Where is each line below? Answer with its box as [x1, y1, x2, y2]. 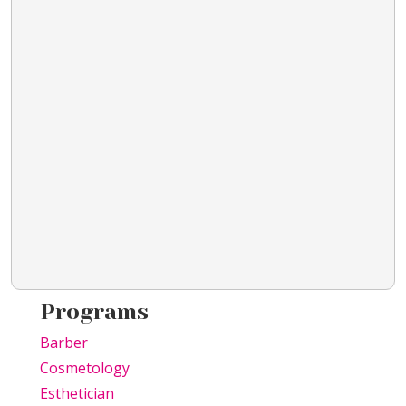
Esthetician [40, 383, 114, 404]
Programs [40, 299, 149, 325]
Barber [40, 333, 88, 353]
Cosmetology [40, 358, 130, 379]
